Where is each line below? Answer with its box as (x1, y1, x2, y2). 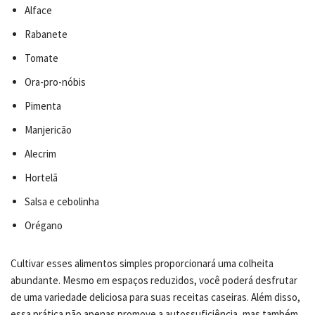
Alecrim (25, 146, 56, 160)
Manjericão (25, 122, 72, 136)
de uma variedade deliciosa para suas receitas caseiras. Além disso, (11, 290, 300, 304)
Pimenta (25, 98, 61, 112)
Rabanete (25, 27, 67, 41)
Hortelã (25, 170, 58, 184)
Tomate (25, 51, 58, 65)
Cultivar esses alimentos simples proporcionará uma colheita (11, 256, 274, 270)
